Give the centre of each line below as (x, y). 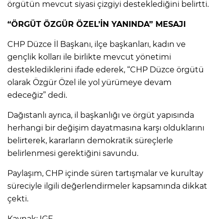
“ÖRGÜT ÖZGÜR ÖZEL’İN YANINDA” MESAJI (97, 24)
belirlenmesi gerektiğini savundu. (73, 153)
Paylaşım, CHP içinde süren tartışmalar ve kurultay (105, 173)
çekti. (18, 198)
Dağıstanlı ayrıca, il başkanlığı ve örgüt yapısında (101, 115)
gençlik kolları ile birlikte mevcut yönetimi (89, 57)
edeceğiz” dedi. (37, 95)
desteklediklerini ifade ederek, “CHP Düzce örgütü (106, 69)
